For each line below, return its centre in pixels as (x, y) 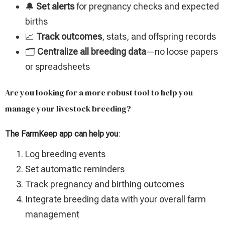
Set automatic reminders (75, 169)
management (52, 214)
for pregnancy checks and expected (147, 7)
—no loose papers (182, 52)
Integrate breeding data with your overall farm (116, 199)
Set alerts (55, 7)
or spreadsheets (58, 67)
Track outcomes (69, 37)
